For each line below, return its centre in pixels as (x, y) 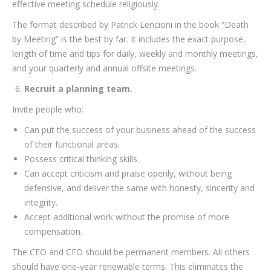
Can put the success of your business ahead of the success (140, 130)
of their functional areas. (72, 144)
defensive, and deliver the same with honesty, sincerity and (139, 188)
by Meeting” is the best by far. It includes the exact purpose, (129, 39)
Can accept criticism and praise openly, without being (128, 173)
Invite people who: (48, 109)
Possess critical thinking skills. (82, 159)
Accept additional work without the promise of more (127, 217)
